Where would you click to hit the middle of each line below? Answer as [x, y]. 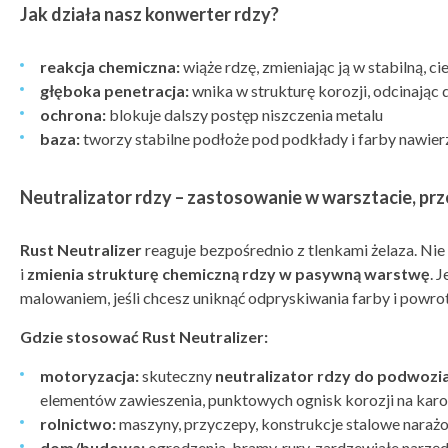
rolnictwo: [78, 423]
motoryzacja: [89, 375]
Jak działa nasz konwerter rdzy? [149, 14]
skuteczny [177, 375]
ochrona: [73, 114]
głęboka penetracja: [114, 90]
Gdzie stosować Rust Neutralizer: [144, 336]
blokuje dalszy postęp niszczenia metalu [244, 114]
